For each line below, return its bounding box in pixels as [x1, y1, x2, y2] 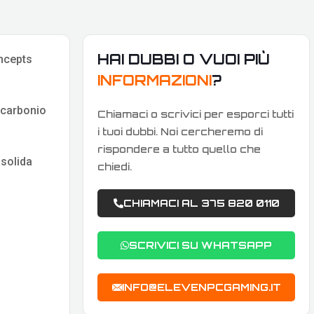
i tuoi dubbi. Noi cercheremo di [97, 125, 263, 138]
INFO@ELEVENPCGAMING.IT [121, 281, 281, 294]
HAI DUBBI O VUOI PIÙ [97, 50, 270, 69]
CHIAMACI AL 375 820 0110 [123, 197, 280, 210]
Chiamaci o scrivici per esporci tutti [97, 108, 294, 121]
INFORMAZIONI [97, 71, 212, 90]
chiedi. [97, 161, 132, 173]
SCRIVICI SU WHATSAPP [129, 239, 272, 252]
